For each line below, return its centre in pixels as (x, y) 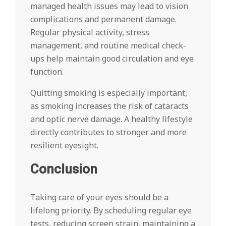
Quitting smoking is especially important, (109, 93)
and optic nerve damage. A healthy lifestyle (111, 119)
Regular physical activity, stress (90, 33)
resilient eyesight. (64, 146)
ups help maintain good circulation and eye (112, 59)
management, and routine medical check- (108, 46)
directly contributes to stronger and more (108, 132)
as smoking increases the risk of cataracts (109, 106)
